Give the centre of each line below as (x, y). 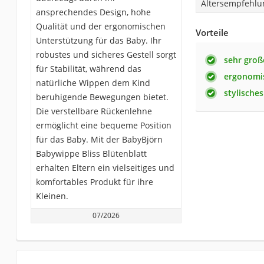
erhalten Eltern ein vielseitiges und (105, 168)
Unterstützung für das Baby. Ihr (98, 41)
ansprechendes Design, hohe (93, 12)
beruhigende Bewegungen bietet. (102, 97)
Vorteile (212, 33)
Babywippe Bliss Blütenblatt (91, 154)
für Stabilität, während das (88, 69)
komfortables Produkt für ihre (94, 182)
